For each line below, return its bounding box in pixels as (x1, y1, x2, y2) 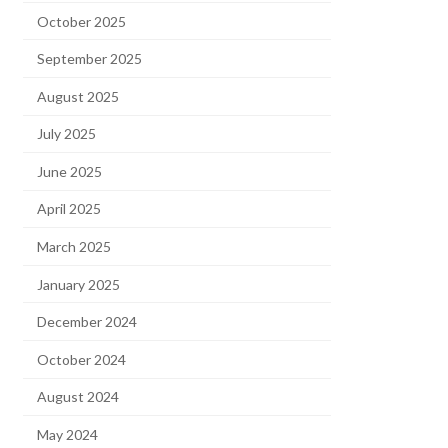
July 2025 (37, 125, 97, 143)
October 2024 (37, 350, 127, 368)
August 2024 (37, 388, 120, 406)
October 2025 (37, 12, 127, 30)
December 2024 (37, 313, 138, 331)
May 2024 (37, 426, 99, 444)
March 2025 (37, 238, 112, 256)
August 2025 (37, 87, 120, 105)
